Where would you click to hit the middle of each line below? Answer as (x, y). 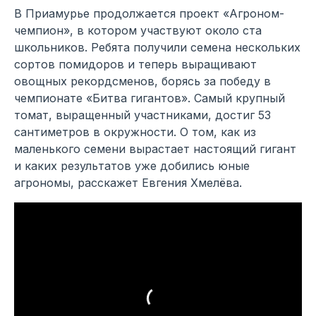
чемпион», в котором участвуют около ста (138, 30)
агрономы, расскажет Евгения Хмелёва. (128, 182)
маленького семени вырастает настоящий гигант (155, 148)
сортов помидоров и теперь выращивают (135, 64)
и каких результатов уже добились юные (132, 165)
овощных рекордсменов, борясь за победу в (142, 81)
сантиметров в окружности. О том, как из (135, 132)
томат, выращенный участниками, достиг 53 (142, 115)
